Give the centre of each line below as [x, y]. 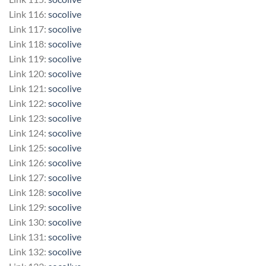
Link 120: [28, 73]
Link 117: [28, 28]
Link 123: [28, 118]
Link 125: [28, 147]
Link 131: [28, 236]
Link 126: [28, 162]
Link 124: [28, 132]
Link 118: [28, 43]
